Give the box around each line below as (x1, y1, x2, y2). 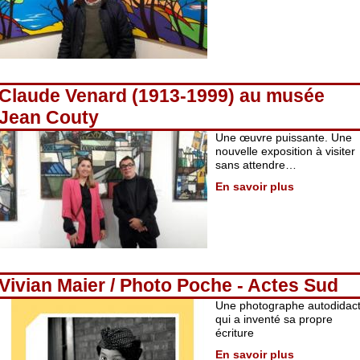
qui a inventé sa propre (215, 313, 333, 325)
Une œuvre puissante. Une (215, 131, 352, 144)
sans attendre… (215, 158, 297, 171)
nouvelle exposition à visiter (215, 145, 355, 157)
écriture (215, 326, 254, 339)
